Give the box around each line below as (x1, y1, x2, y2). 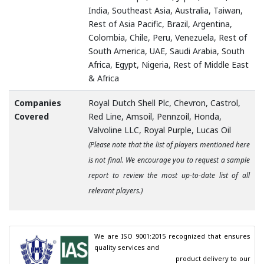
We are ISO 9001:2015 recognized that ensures (94, 232, 250, 241)
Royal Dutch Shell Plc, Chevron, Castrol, (88, 97, 240, 109)
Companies (14, 97, 61, 109)
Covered (14, 111, 49, 123)
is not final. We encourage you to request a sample (88, 155, 250, 166)
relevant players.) (88, 186, 143, 196)
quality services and (94, 243, 160, 252)
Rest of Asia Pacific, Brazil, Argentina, (88, 18, 232, 30)
